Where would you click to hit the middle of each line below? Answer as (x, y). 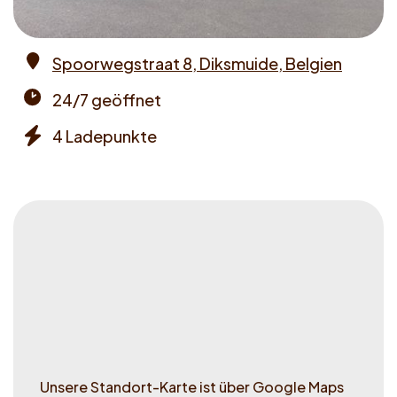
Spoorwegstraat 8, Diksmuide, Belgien (197, 63)
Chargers (53, 155)
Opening (51, 119)
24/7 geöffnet (107, 99)
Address (50, 82)
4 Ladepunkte (105, 136)
